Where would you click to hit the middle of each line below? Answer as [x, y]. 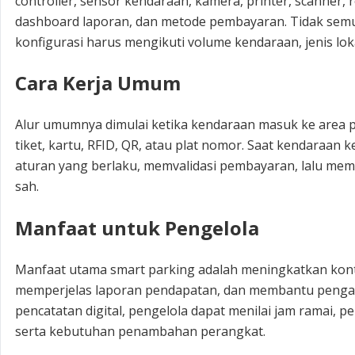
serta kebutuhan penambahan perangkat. [140, 332]
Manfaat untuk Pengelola [137, 228]
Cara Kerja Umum [98, 83]
